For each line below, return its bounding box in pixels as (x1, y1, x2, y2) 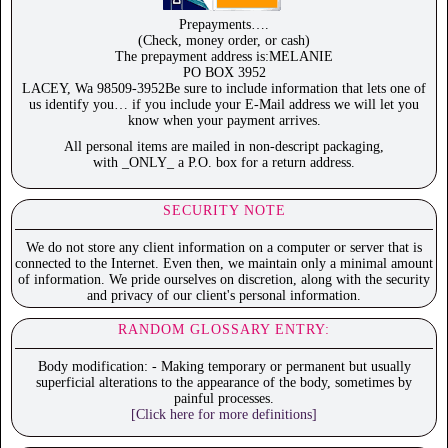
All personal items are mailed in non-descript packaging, (64, 139, 384, 155)
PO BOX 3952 (182, 65, 266, 81)
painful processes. (174, 391, 274, 407)
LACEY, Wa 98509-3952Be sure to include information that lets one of (22, 81, 426, 97)
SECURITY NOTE (162, 203, 286, 219)
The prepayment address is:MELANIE (115, 49, 333, 65)
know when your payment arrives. (127, 113, 321, 129)
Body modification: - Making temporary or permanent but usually (37, 359, 411, 375)
